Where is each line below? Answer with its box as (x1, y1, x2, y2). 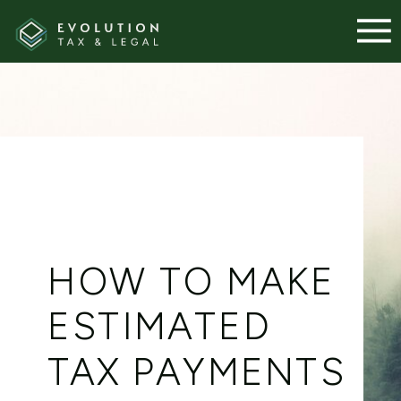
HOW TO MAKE (47, 258, 336, 305)
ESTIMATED (47, 303, 272, 350)
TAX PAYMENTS (47, 348, 346, 395)
